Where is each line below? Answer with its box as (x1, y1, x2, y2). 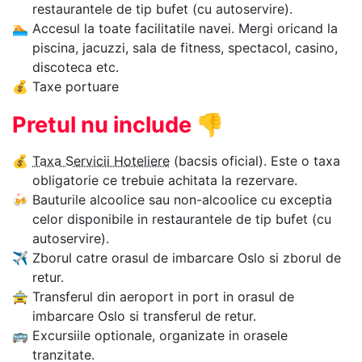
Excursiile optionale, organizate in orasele (32, 327, 288, 344)
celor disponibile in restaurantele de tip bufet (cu (32, 211, 331, 228)
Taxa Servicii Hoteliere (32, 153, 170, 170)
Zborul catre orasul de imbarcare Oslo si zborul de (32, 250, 341, 267)
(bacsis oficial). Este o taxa (170, 153, 340, 170)
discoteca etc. (32, 59, 119, 76)
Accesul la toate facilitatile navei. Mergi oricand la (32, 20, 338, 37)
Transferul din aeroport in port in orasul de (32, 288, 294, 305)
